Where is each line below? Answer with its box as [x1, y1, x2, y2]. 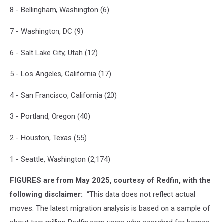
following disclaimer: [10, 189, 85, 199]
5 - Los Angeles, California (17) [10, 69, 111, 78]
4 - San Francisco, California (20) [10, 90, 117, 100]
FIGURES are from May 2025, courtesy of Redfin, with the [10, 175, 211, 185]
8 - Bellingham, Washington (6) [10, 5, 109, 14]
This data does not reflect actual [89, 189, 195, 199]
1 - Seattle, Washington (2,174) [10, 154, 110, 164]
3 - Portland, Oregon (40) [10, 111, 90, 121]
